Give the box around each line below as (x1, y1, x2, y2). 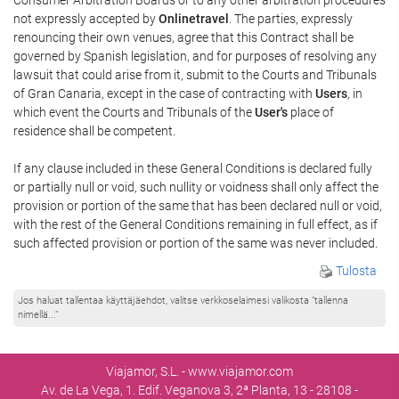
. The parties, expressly (229, 11, 353, 26)
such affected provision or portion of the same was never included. (13, 235, 378, 250)
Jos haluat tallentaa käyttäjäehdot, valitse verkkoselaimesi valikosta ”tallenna (18, 294, 348, 306)
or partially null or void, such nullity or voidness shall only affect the (13, 179, 379, 194)
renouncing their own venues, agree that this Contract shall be (13, 29, 354, 45)
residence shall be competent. (13, 123, 175, 138)
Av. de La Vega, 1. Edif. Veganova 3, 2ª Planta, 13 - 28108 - (41, 383, 358, 397)
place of (288, 104, 334, 119)
